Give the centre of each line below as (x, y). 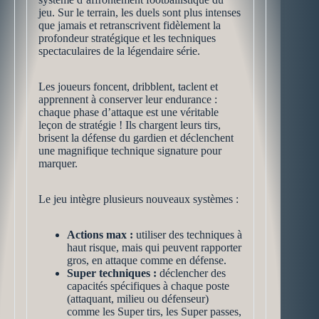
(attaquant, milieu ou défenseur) (138, 299)
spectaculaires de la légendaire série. (119, 51)
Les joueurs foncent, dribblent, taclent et (128, 87)
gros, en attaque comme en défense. (147, 260)
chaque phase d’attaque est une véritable (129, 112)
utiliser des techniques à (188, 235)
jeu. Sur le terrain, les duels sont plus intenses (140, 12)
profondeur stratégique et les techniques (127, 38)
